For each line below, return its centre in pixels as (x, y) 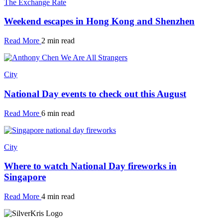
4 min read (58, 196)
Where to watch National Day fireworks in (90, 166)
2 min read (58, 41)
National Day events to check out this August (95, 94)
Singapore (25, 177)
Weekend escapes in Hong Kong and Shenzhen (99, 21)
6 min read (58, 113)
